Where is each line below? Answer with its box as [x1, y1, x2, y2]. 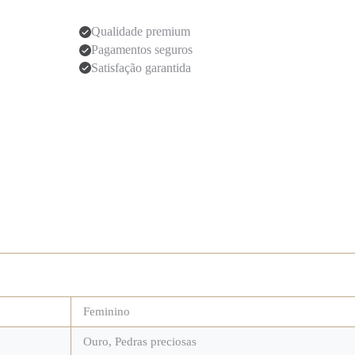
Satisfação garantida [90, 60, 191, 74]
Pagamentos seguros [90, 43, 193, 57]
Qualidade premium [90, 25, 190, 39]
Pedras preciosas [115, 335, 197, 349]
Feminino [83, 305, 130, 319]
